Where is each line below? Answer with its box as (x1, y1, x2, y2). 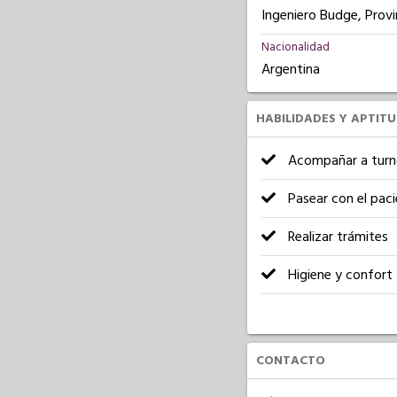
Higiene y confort (284, 265, 393, 284)
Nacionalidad (261, 39, 330, 55)
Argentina (261, 59, 320, 79)
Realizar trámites (284, 227, 388, 246)
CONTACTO (255, 351, 325, 370)
